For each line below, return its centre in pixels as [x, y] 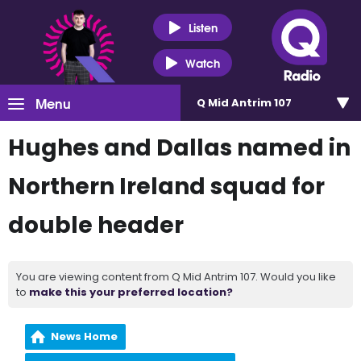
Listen [203, 27]
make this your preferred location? [131, 292]
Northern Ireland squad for [166, 187]
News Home [85, 336]
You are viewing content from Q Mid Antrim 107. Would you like [176, 277]
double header [96, 225]
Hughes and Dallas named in [179, 148]
